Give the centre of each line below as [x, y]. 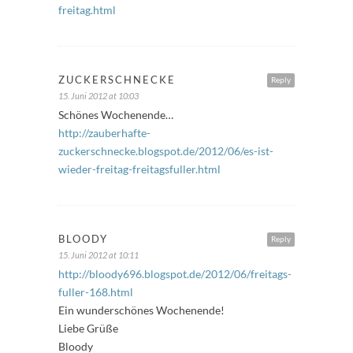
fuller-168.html [96, 292]
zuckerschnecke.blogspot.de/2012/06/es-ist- [166, 150]
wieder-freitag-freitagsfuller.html [139, 169]
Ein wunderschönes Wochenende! [141, 310]
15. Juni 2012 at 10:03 [98, 95]
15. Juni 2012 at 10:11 [98, 255]
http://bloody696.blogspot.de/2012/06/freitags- [175, 273]
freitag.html [87, 9]
